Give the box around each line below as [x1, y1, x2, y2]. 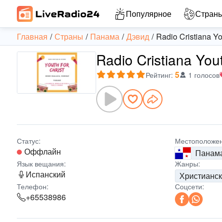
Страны [55, 31, 83, 42]
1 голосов [188, 70, 220, 80]
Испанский [26, 168, 65, 180]
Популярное [126, 8, 171, 19]
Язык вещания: [17, 159, 66, 168]
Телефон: [17, 181, 49, 191]
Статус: [17, 136, 41, 146]
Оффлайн [24, 146, 61, 157]
